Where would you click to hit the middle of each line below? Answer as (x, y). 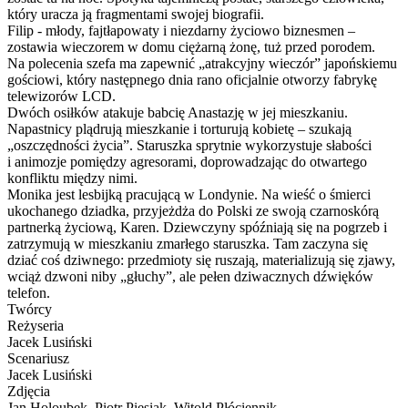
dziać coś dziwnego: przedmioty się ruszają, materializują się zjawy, (201, 260)
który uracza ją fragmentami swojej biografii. (136, 14)
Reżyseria (36, 325)
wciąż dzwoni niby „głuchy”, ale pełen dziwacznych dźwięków (190, 276)
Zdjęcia (29, 391)
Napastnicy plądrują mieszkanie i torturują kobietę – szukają (179, 128)
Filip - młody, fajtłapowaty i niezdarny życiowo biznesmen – (181, 30)
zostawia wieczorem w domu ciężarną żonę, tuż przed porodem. (191, 46)
